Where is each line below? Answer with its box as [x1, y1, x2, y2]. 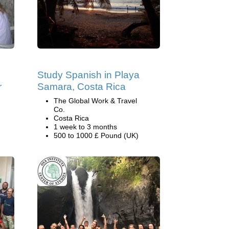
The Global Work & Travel [54, 97, 137, 105]
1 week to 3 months [54, 123, 117, 131]
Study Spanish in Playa [37, 70, 140, 80]
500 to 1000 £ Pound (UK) [54, 131, 139, 140]
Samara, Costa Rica [37, 81, 126, 92]
